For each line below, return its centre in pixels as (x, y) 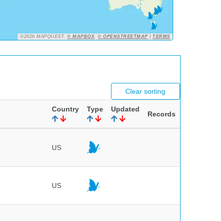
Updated (125, 109)
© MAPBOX (81, 37)
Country (65, 109)
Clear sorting (146, 91)
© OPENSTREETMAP (123, 37)
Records (162, 114)
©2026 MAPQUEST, (44, 37)
